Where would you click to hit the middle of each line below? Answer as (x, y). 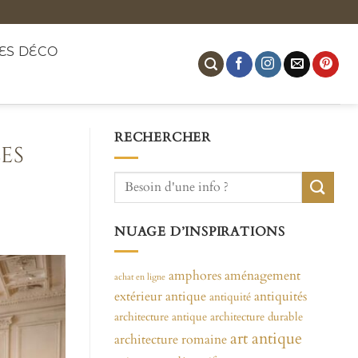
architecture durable (257, 317)
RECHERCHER (163, 137)
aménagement (263, 276)
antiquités (280, 297)
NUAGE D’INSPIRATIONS (200, 231)
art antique (266, 339)
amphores (195, 276)
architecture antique (161, 317)
